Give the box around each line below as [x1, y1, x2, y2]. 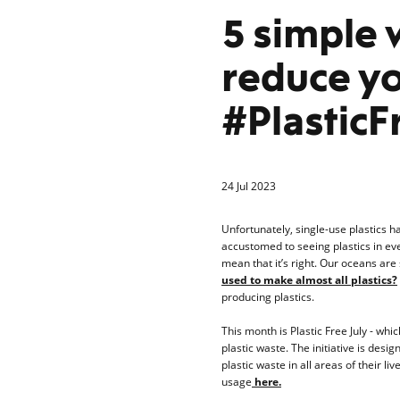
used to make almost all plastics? [221, 271, 397, 287]
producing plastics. [221, 288, 314, 304]
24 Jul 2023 [221, 178, 276, 194]
